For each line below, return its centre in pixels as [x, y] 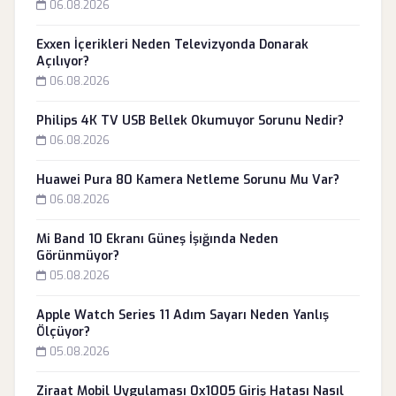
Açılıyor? [63, 61]
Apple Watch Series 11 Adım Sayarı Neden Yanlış [183, 315]
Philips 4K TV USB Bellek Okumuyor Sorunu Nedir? [190, 121]
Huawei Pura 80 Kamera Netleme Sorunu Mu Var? [188, 180]
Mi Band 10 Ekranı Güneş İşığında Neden [157, 239]
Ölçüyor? [63, 332]
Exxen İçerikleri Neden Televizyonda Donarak [172, 45]
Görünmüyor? [78, 256]
